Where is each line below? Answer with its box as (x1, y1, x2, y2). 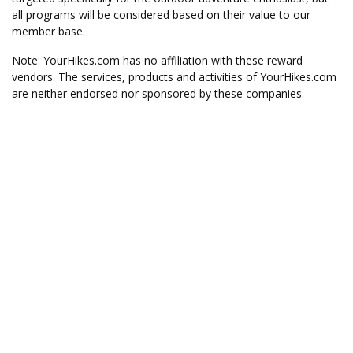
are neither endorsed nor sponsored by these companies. (12, 86, 304, 101)
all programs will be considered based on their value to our (12, 7, 310, 22)
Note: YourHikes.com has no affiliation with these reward (12, 53, 303, 68)
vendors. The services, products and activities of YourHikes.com (12, 69, 336, 84)
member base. (12, 24, 85, 39)
